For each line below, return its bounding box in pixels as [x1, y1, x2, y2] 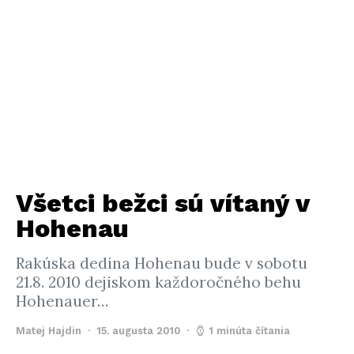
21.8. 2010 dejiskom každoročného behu [16, 273, 301, 292]
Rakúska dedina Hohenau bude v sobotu [16, 254, 307, 273]
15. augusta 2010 [96, 325, 180, 337]
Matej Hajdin [16, 325, 81, 337]
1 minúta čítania [209, 325, 290, 337]
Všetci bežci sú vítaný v [16, 188, 309, 218]
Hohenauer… [16, 292, 108, 311]
